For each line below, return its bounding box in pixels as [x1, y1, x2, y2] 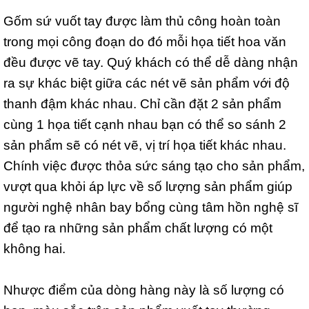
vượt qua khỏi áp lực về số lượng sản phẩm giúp [3, 178, 292, 194]
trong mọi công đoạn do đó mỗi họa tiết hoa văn [3, 33, 286, 49]
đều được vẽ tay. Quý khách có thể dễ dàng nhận [3, 54, 298, 70]
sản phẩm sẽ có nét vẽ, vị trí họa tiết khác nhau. [3, 137, 286, 152]
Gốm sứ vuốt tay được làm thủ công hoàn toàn [3, 12, 281, 28]
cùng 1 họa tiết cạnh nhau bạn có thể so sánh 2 [3, 116, 286, 132]
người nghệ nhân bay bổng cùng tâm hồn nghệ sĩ [3, 199, 298, 215]
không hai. [3, 240, 66, 256]
